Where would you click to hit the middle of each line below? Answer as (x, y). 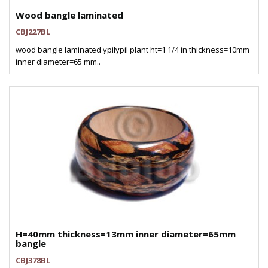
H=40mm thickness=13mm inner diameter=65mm (126, 234)
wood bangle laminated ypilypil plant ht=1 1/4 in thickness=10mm (133, 50)
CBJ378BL (33, 260)
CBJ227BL (33, 32)
